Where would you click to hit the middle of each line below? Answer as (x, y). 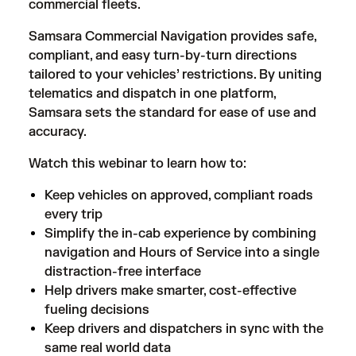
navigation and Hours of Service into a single (182, 253)
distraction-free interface (123, 272)
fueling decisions (97, 310)
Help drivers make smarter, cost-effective (170, 291)
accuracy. (58, 132)
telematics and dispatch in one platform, (152, 94)
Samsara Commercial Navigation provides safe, (172, 37)
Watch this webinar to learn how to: (137, 164)
